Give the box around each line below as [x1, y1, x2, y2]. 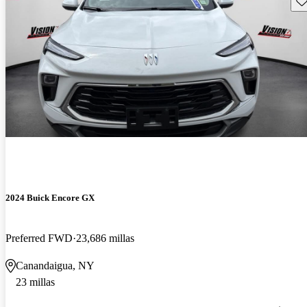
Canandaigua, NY [16, 259, 95, 271]
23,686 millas [76, 232, 134, 244]
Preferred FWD [5, 232, 73, 244]
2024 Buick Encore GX [5, 192, 95, 203]
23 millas [16, 275, 55, 288]
